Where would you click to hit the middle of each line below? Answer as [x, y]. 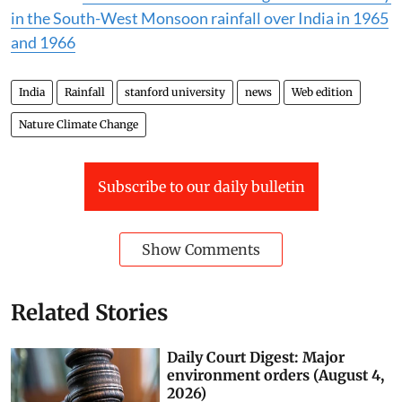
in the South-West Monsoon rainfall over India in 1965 [200, 17]
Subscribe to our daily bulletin [201, 186]
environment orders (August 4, [276, 375]
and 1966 [43, 42]
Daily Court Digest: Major [256, 357]
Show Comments [201, 249]
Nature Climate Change [79, 124]
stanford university [175, 92]
